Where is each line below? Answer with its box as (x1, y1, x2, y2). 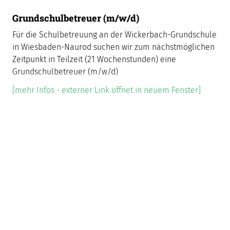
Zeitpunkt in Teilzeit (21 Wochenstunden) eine (12, 54, 176, 64)
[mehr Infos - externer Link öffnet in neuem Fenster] (12, 85, 201, 95)
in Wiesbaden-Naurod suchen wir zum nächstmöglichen (12, 42, 215, 52)
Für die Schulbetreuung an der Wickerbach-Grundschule (12, 30, 217, 40)
